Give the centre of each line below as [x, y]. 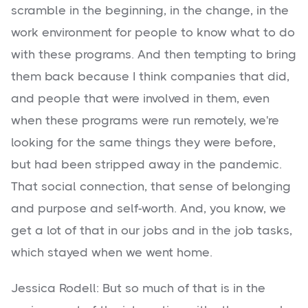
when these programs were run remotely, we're [145, 121]
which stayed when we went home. [112, 253]
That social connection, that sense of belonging [151, 187]
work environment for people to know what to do [153, 33]
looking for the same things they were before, [143, 143]
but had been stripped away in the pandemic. [146, 165]
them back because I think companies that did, [150, 77]
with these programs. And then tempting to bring [154, 55]
